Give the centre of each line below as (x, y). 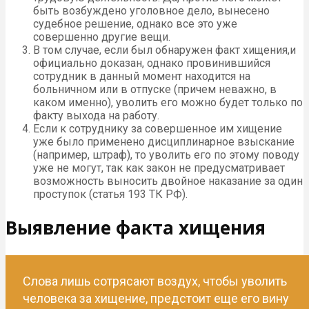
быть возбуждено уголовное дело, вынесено (151, 10)
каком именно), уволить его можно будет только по (168, 102)
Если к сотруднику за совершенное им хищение (158, 128)
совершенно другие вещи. (102, 37)
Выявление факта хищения (136, 228)
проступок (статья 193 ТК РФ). (110, 194)
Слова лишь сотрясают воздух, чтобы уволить (155, 281)
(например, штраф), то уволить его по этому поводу (166, 154)
